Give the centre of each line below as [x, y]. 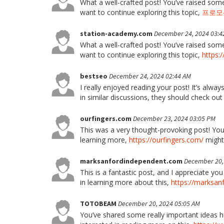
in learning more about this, [125, 182]
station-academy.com [117, 33]
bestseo [94, 76]
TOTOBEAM [99, 203]
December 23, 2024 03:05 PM [174, 118]
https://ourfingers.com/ [166, 140]
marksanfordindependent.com [132, 161]
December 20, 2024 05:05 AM [159, 203]
